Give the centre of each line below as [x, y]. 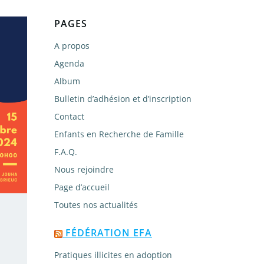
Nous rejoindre [84, 169]
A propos [72, 46]
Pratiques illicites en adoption [113, 255]
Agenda [69, 63]
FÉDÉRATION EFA [109, 233]
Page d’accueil [82, 187]
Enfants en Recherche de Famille [119, 134]
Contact [69, 116]
